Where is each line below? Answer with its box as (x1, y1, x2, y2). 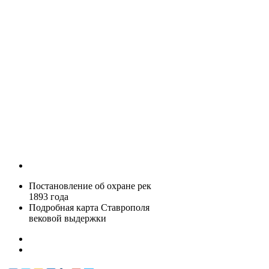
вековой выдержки (29, 213, 106, 224)
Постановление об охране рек (29, 181, 151, 192)
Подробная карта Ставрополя (29, 202, 150, 213)
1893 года (29, 192, 68, 202)
